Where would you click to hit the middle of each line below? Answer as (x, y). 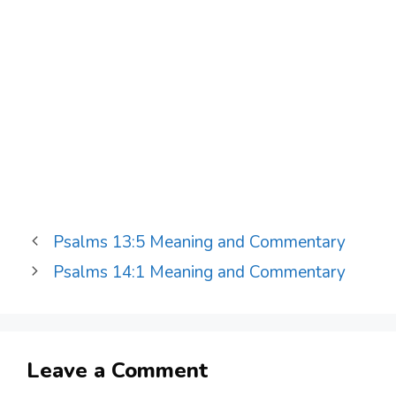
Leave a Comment (117, 370)
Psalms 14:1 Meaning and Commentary (200, 272)
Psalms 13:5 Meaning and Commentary (200, 242)
